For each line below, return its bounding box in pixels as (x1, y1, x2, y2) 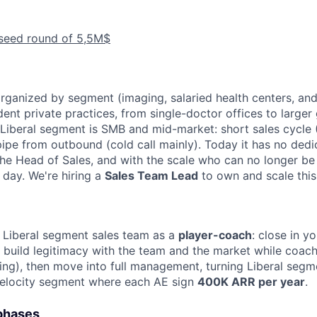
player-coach (178, 228, 252, 243)
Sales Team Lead (105, 168, 198, 183)
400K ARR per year (197, 275, 305, 289)
